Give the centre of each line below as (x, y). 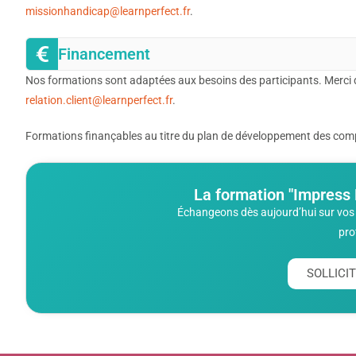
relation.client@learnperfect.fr (99, 100)
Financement (104, 54)
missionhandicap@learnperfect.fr (108, 11)
